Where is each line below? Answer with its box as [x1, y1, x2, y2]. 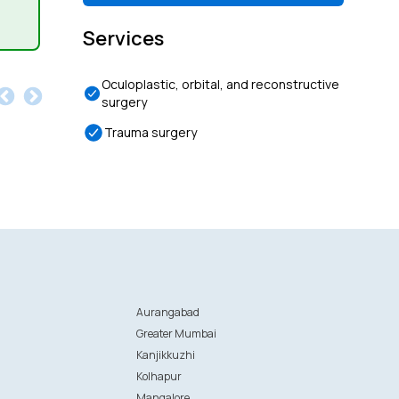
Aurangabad [136, 305, 200, 320]
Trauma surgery [104, 124, 198, 141]
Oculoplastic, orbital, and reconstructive [101, 76, 339, 93]
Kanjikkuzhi [136, 347, 196, 362]
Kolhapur [136, 369, 183, 384]
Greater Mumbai [136, 326, 217, 341]
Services [83, 25, 165, 52]
